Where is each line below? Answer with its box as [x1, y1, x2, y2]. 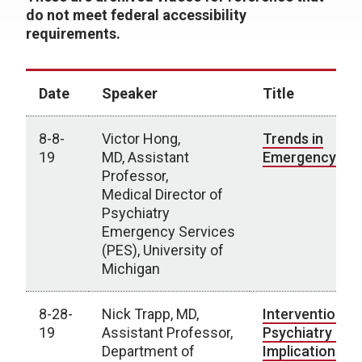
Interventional [263, 305, 355, 322]
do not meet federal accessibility [26, 6, 246, 23]
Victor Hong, [102, 130, 180, 147]
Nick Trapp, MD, [102, 305, 199, 322]
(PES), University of [102, 242, 224, 259]
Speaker [102, 85, 158, 102]
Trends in [263, 130, 323, 147]
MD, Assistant [102, 149, 189, 166]
